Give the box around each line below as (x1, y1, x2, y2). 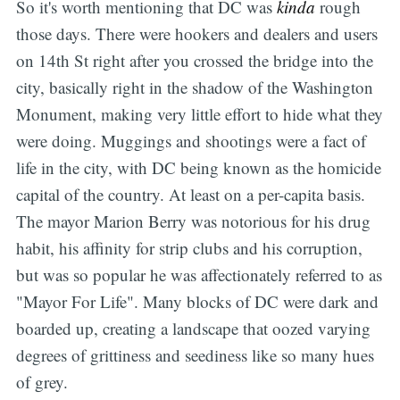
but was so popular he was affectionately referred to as (15, 263, 382, 287)
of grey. (15, 371, 68, 394)
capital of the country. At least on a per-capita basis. (15, 183, 365, 206)
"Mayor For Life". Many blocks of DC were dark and (15, 290, 379, 313)
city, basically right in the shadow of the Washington (15, 76, 373, 99)
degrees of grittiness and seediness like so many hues (15, 344, 374, 367)
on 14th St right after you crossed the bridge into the (15, 49, 373, 72)
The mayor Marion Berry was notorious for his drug (15, 210, 371, 233)
